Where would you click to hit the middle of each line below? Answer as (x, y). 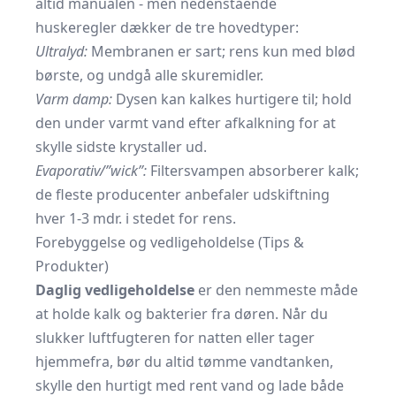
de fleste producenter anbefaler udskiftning (183, 194)
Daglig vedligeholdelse (115, 290)
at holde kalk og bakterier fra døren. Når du (182, 314)
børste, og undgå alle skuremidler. (149, 75)
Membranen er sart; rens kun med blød (221, 51)
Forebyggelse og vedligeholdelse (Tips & (170, 242)
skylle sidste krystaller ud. (121, 147)
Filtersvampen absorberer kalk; (253, 171)
